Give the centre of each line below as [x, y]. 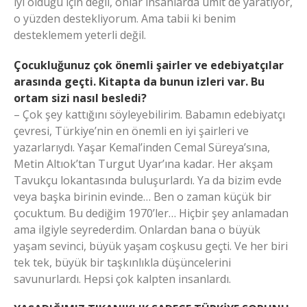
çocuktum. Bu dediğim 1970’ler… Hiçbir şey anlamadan [151, 213]
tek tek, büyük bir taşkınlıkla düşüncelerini [122, 263]
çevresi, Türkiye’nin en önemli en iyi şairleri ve [131, 131]
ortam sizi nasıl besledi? [80, 98]
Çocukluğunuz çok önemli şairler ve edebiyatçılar [149, 65]
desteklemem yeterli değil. [80, 35]
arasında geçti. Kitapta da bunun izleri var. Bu [139, 82]
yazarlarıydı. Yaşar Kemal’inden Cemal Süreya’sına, [142, 148]
